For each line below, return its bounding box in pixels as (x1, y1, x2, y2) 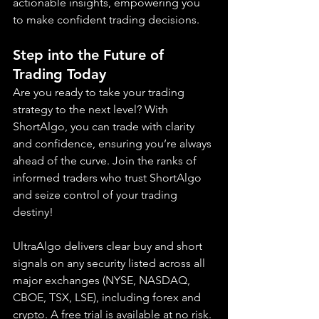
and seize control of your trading (13, 188, 180, 202)
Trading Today (13, 66, 106, 83)
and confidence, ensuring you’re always (13, 137, 214, 151)
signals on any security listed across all (13, 256, 208, 271)
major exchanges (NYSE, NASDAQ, (13, 273, 193, 288)
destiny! (13, 205, 53, 219)
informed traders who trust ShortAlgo (13, 171, 204, 185)
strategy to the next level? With (13, 103, 171, 117)
